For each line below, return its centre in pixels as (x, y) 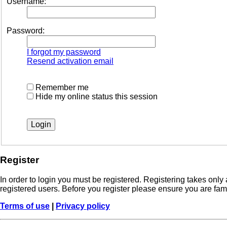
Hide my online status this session (96, 96)
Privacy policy (83, 206)
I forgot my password (64, 52)
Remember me (61, 87)
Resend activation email (70, 61)
